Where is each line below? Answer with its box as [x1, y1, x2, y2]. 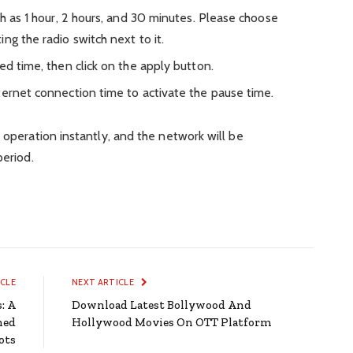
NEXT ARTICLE [72, 276, 136, 288]
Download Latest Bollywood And [72, 297, 251, 312]
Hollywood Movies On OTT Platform [72, 314, 272, 329]
